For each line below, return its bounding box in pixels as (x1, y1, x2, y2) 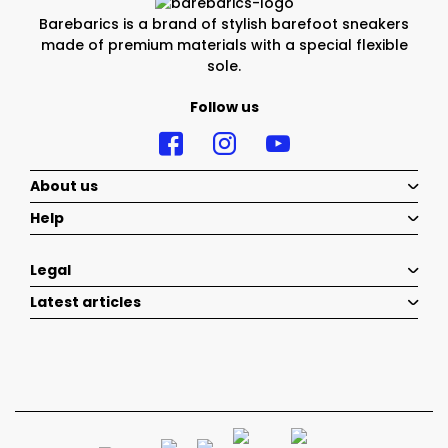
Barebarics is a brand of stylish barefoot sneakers (39, 14, 409, 35)
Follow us (189, 97, 259, 118)
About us (30, 176, 98, 197)
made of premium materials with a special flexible (40, 35, 408, 56)
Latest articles (30, 292, 141, 313)
